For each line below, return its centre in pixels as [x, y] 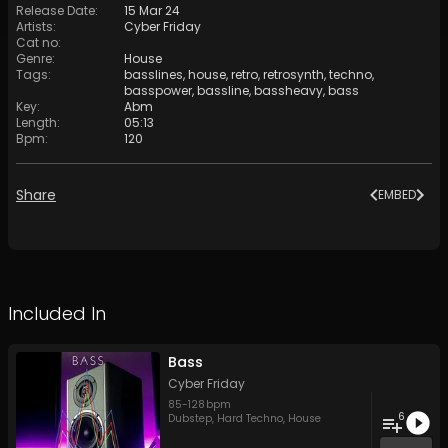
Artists [34, 27]
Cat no [37, 43]
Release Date [55, 11]
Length [36, 123]
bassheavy [288, 91]
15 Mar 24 [152, 11]
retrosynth [293, 75]
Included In [57, 314]
